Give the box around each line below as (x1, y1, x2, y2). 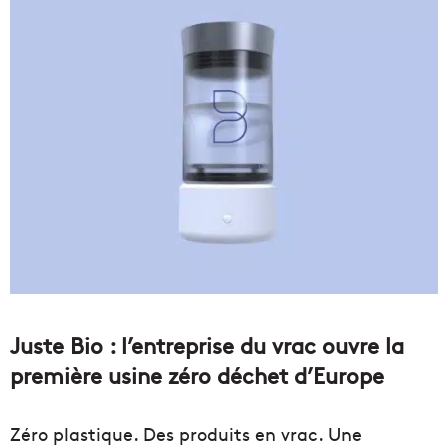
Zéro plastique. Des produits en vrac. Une (10, 420, 362, 446)
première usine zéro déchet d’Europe (10, 359, 384, 390)
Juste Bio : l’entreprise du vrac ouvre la (10, 329, 404, 360)
